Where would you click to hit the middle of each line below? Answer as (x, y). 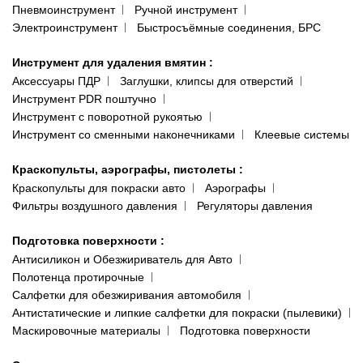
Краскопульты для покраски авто (99, 188)
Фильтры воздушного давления (95, 205)
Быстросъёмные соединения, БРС (229, 27)
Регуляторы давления (255, 205)
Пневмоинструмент (64, 9)
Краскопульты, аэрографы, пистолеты (126, 169)
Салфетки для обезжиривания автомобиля (127, 295)
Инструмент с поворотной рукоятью (107, 116)
